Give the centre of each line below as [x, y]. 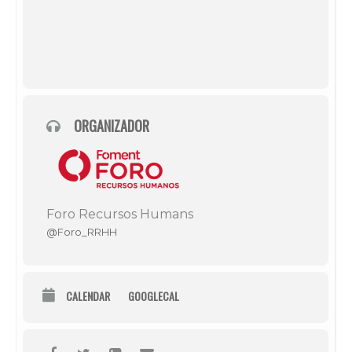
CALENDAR [88, 295]
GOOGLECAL [154, 295]
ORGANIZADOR [112, 125]
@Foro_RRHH [82, 231]
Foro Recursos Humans [120, 214]
